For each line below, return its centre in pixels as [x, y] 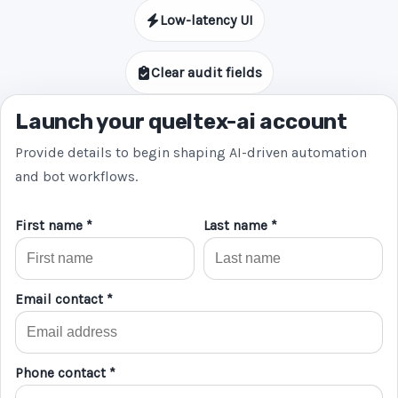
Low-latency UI [206, 20]
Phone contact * [65, 373]
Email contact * [64, 299]
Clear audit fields [206, 72]
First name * [54, 226]
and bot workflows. [76, 176]
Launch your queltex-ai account [181, 122]
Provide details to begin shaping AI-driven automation [191, 152]
